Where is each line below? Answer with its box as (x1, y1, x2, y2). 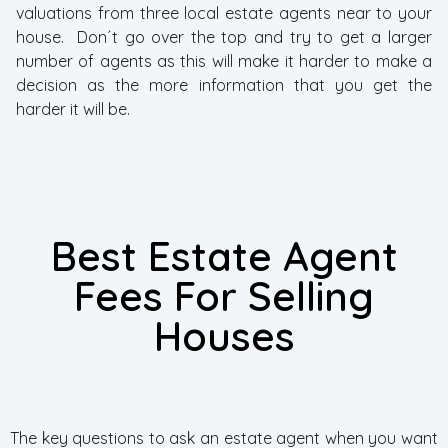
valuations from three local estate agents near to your (16, 3, 432, 23)
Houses (153, 311, 295, 361)
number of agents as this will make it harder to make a (16, 51, 432, 71)
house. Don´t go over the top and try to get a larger (16, 27, 432, 47)
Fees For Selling (74, 271, 374, 321)
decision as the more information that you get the (16, 75, 432, 95)
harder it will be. (16, 99, 130, 119)
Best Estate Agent (50, 231, 398, 281)
